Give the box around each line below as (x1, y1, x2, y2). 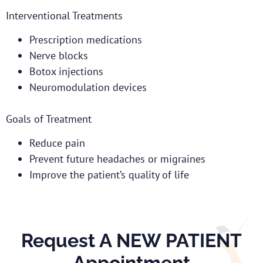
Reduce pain (29, 136, 85, 150)
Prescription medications (29, 32, 142, 46)
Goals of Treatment (6, 112, 92, 126)
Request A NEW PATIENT (21, 229, 242, 252)
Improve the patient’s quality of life (29, 168, 189, 182)
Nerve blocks (29, 48, 88, 62)
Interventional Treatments (6, 8, 123, 22)
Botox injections (29, 64, 103, 78)
